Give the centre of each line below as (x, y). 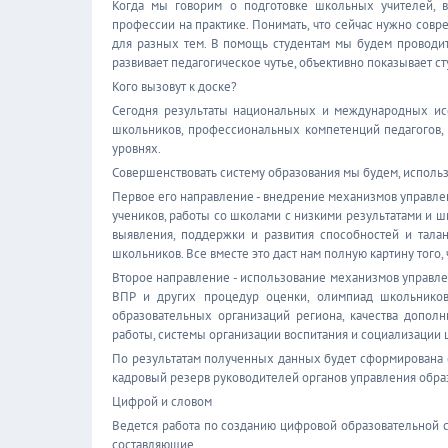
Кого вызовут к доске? (174, 86)
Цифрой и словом (162, 401)
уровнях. (136, 148)
